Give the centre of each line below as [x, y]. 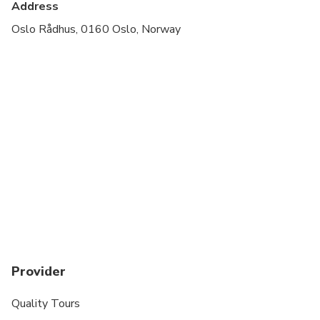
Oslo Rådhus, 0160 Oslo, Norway [96, 29]
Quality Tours [46, 303]
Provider [39, 271]
